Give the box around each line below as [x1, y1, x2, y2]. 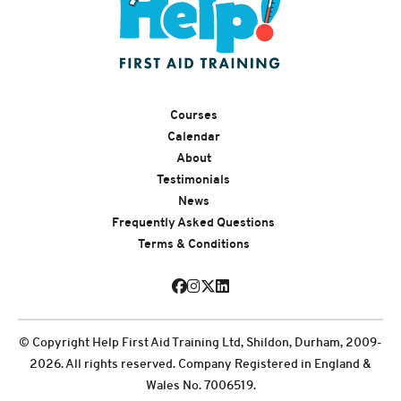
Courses [169, 107, 218, 124]
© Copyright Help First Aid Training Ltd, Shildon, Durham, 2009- [19, 334, 382, 350]
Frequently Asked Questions [112, 215, 275, 231]
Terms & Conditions [137, 236, 250, 252]
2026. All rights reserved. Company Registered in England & [30, 355, 371, 371]
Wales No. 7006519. [145, 377, 256, 393]
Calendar [166, 129, 220, 145]
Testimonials [157, 172, 230, 188]
